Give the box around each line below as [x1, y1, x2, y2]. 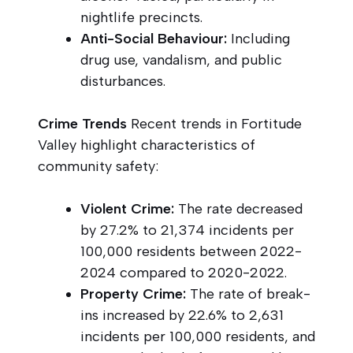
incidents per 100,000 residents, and [80, 327, 315, 345]
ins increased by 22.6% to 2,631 [80, 306, 284, 324]
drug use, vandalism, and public [80, 50, 282, 69]
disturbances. [80, 72, 165, 90]
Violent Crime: [80, 199, 174, 217]
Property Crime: [80, 284, 186, 303]
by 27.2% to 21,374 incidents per [80, 221, 294, 239]
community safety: [38, 157, 158, 175]
